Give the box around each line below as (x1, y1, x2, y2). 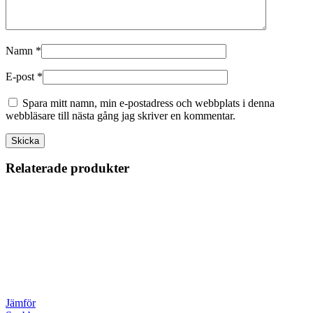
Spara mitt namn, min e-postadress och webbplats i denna (22, 96, 275, 109)
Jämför (6, 297, 36, 310)
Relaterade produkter (6, 161, 129, 176)
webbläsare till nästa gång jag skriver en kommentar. (6, 109, 235, 122)
